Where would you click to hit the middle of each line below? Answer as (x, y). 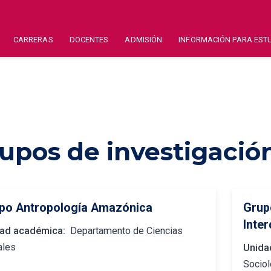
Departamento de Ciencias (127, 231)
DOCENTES (89, 39)
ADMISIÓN (144, 39)
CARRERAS (33, 39)
